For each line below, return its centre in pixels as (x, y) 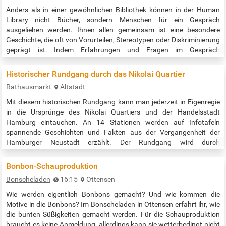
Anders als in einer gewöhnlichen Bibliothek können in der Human (113, 10)
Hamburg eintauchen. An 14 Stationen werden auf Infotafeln (113, 122)
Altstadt (73, 87)
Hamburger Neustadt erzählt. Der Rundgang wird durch (113, 143)
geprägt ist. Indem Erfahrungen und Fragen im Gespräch (113, 50)
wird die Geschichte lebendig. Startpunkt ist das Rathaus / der (113, 163)
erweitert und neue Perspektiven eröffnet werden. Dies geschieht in (113, 70)
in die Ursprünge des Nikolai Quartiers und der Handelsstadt (113, 112)
